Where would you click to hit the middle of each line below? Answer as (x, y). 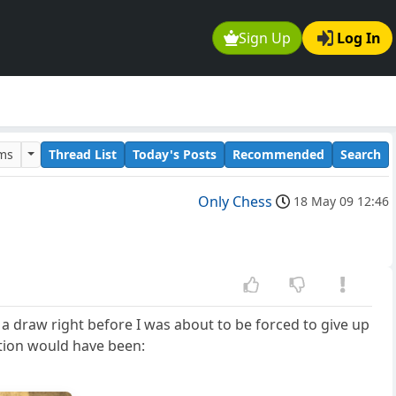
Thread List (83, 154)
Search (361, 154)
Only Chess (235, 202)
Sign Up (265, 38)
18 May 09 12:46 (341, 202)
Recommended (278, 154)
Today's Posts (175, 154)
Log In (359, 38)
